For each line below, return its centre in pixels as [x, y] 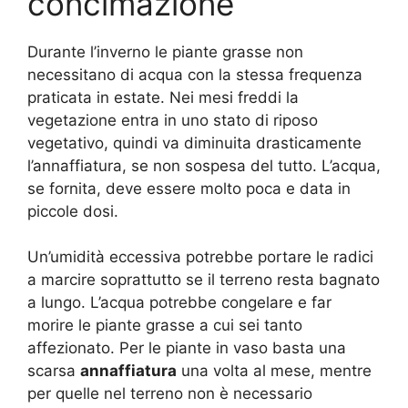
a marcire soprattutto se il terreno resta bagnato [204, 280]
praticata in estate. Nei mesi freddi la [163, 97]
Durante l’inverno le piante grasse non [165, 51]
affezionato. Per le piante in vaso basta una [187, 348]
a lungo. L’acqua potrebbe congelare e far [179, 303]
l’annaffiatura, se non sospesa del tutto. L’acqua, [204, 165]
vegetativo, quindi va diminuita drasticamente [194, 143]
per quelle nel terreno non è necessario [170, 394]
